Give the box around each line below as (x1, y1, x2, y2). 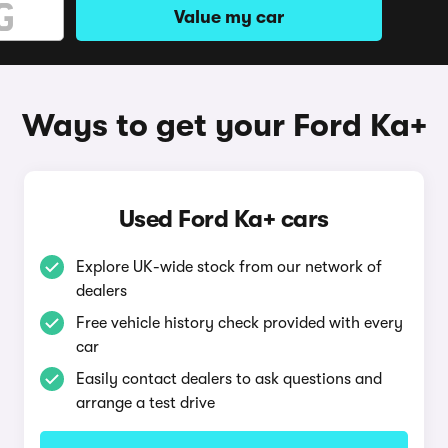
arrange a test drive (75, 394, 215, 412)
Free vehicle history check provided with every (75, 314, 403, 332)
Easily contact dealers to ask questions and (75, 370, 382, 388)
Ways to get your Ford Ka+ (21, 107, 427, 144)
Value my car (174, 7, 284, 27)
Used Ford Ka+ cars (118, 205, 329, 233)
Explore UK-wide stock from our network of (75, 258, 382, 276)
